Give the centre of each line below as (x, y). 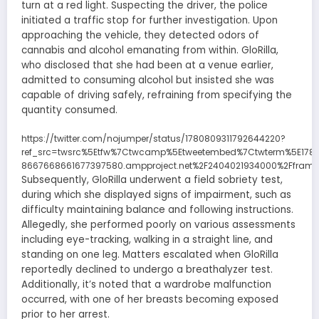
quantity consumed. (69, 110)
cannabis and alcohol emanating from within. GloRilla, (150, 51)
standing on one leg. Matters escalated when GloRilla (150, 254)
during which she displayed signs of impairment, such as (156, 194)
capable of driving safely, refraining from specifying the (157, 95)
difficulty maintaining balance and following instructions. (157, 209)
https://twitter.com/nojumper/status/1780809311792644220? (153, 138)
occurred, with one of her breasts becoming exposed (150, 299)
